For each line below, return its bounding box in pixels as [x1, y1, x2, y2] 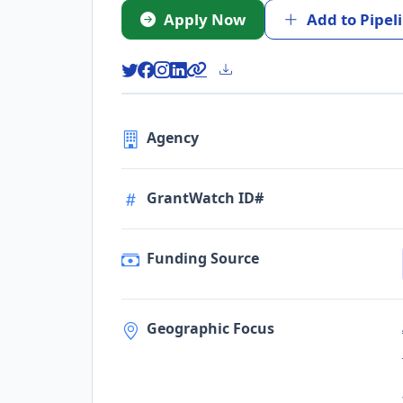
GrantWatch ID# [147, 187, 264, 208]
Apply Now [163, 8, 246, 30]
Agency [147, 127, 199, 148]
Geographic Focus [147, 318, 274, 339]
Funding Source [147, 247, 259, 268]
